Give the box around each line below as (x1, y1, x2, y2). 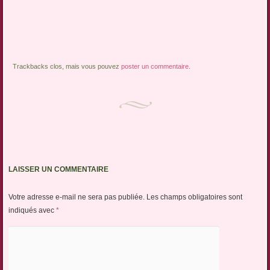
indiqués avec (8, 206, 56, 215)
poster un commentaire (121, 63, 189, 71)
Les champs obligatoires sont (146, 193, 242, 202)
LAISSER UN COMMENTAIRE (8, 165, 108, 174)
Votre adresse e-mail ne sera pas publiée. (8, 193, 145, 202)
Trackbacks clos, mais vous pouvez (13, 63, 122, 71)
